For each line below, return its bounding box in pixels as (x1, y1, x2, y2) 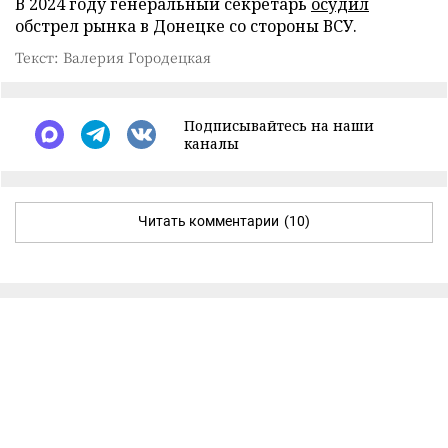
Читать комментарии (138, 212, 279, 229)
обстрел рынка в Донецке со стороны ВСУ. (15, 14, 357, 37)
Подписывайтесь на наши (184, 115, 374, 135)
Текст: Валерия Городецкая (15, 46, 211, 67)
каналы (184, 133, 239, 153)
